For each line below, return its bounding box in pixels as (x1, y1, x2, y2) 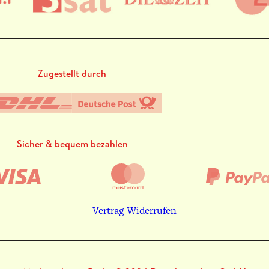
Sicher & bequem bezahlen (16, 136, 128, 150)
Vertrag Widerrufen (92, 205, 177, 216)
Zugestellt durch (38, 66, 106, 80)
